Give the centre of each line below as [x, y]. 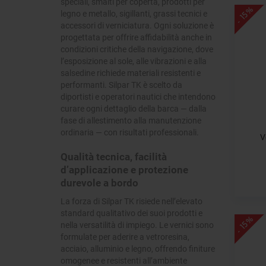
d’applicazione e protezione [124, 170]
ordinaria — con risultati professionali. [130, 132]
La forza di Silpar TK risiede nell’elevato [132, 201]
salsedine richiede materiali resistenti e [131, 73]
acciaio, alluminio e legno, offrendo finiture [138, 249]
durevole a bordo [99, 183]
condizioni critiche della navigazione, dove [137, 49]
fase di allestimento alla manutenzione [131, 121]
